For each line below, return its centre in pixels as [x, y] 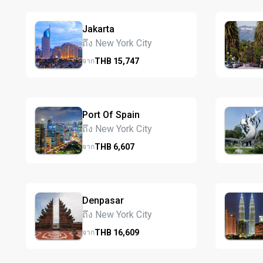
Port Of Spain [111, 114]
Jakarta [98, 29]
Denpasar [103, 200]
